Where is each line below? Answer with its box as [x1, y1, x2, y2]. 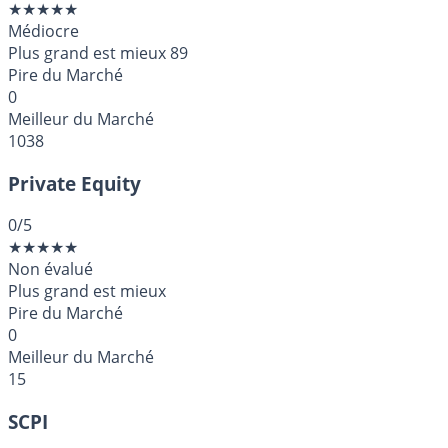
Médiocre [8, 19, 79, 42]
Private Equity [8, 170, 141, 196]
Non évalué [8, 258, 93, 281]
